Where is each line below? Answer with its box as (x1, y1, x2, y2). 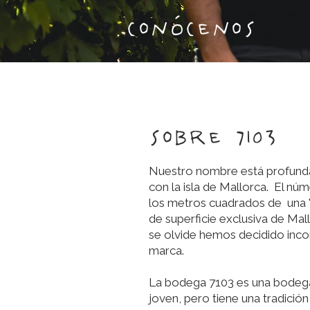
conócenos (126, 13, 257, 42)
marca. (149, 244, 184, 257)
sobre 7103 (149, 122, 277, 151)
